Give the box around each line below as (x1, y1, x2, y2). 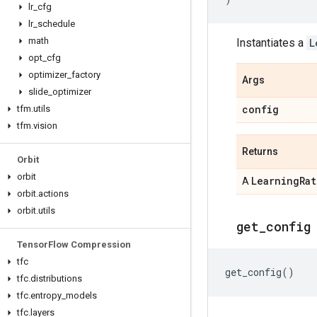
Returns (242, 146, 278, 157)
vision (33, 120, 57, 131)
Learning (251, 174, 299, 188)
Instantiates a (236, 36, 306, 50)
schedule (38, 18, 75, 29)
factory (71, 69, 100, 80)
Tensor (17, 239, 48, 250)
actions (38, 188, 69, 199)
